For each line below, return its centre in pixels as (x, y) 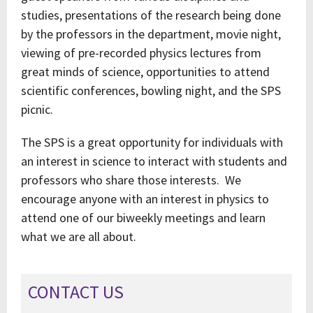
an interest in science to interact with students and (154, 161)
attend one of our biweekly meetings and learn (143, 218)
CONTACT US (76, 292)
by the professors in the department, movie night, (151, 34)
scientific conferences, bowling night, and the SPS (151, 90)
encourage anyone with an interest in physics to (145, 199)
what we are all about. (79, 236)
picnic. (37, 109)
